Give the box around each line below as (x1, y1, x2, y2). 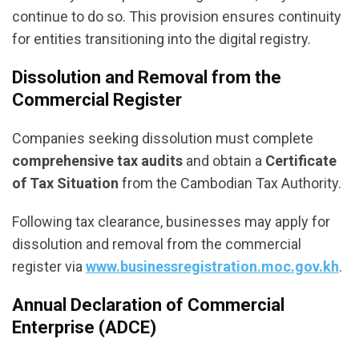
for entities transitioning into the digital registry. (12, 30, 311, 47)
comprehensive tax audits (12, 151, 183, 169)
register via (12, 257, 86, 275)
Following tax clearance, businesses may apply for (12, 212, 330, 230)
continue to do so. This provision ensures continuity (12, 7, 341, 25)
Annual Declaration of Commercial (12, 294, 284, 315)
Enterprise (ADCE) (12, 317, 156, 337)
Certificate (265, 151, 337, 169)
